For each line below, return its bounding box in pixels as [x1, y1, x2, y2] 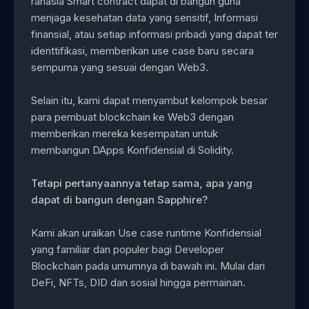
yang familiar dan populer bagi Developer [31, 242, 224, 256]
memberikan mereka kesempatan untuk [31, 126, 218, 140]
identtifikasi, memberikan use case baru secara [31, 43, 254, 57]
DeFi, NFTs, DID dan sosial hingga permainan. [31, 275, 246, 289]
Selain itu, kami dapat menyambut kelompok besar [31, 93, 268, 107]
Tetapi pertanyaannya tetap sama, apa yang [31, 176, 252, 190]
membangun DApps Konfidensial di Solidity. [31, 143, 234, 157]
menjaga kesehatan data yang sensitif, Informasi [31, 10, 258, 24]
